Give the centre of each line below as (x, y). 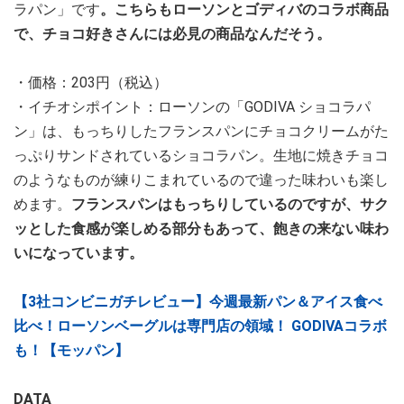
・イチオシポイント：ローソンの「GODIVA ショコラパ (192, 107)
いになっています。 (78, 253)
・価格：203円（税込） (91, 83)
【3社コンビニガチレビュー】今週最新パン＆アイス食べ (198, 302)
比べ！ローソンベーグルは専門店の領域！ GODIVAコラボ (200, 326)
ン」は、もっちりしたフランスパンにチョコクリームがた (201, 132)
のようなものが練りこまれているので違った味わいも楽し (201, 180)
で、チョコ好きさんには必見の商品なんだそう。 (172, 34)
